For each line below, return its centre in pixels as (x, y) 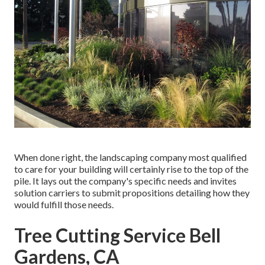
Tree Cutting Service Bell (117, 235)
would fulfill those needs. (64, 205)
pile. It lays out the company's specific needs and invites (125, 181)
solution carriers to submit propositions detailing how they (132, 193)
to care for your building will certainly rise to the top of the (131, 169)
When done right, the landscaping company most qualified (130, 157)
